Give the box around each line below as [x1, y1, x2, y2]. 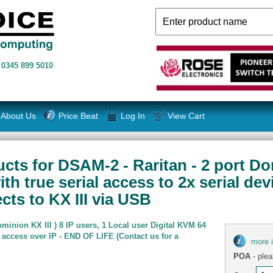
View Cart [168, 110, 205, 121]
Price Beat [58, 110, 98, 121]
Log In [120, 110, 145, 121]
